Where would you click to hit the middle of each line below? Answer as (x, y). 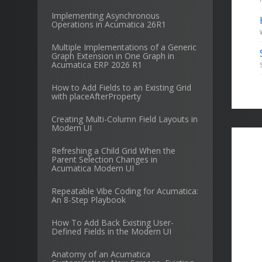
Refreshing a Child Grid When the (113, 151)
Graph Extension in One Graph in (113, 56)
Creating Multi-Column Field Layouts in (125, 119)
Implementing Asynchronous (106, 15)
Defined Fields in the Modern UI (111, 231)
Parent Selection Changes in (104, 159)
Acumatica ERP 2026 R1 (97, 65)
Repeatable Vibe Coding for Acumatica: (125, 191)
